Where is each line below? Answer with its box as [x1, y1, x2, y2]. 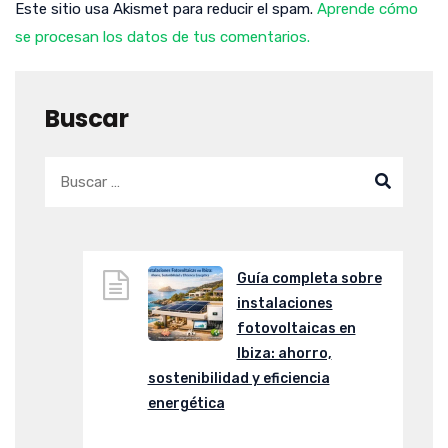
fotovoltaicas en [236, 320, 356, 338]
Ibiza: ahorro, [236, 345, 332, 363]
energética [147, 395, 225, 413]
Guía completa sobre [236, 270, 382, 288]
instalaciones [236, 295, 333, 313]
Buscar [45, 101, 128, 135]
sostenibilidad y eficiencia [147, 370, 330, 388]
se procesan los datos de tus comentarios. [15, 27, 310, 46]
